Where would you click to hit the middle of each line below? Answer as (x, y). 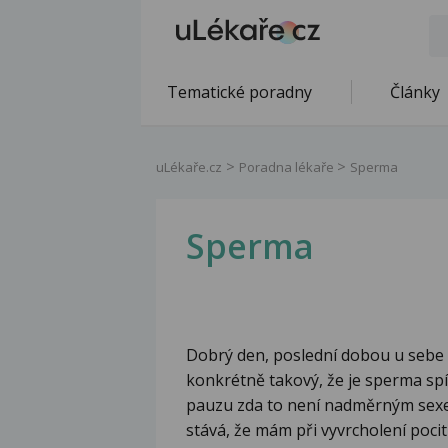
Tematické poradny (239, 92)
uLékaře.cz (189, 167)
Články (415, 92)
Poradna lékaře (288, 167)
